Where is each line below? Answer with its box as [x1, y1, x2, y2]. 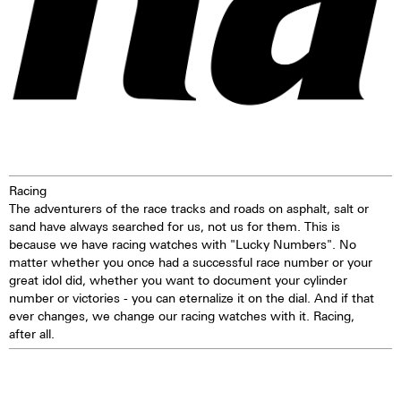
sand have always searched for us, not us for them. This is [9, 218, 340, 234]
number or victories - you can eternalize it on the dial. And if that [9, 289, 374, 305]
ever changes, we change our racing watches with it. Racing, [9, 307, 354, 323]
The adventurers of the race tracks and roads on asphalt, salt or [9, 200, 369, 216]
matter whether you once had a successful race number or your [9, 253, 372, 269]
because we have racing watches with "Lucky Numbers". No [9, 235, 356, 252]
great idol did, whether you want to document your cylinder [9, 271, 347, 287]
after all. [9, 325, 55, 341]
